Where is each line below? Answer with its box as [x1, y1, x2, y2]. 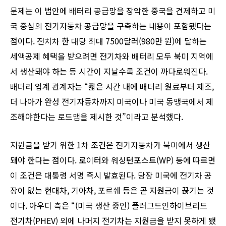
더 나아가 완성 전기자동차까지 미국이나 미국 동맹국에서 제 [10, 95, 213, 108]
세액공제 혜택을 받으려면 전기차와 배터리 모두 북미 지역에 [10, 50, 213, 63]
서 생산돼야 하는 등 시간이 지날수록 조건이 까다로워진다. [10, 65, 208, 78]
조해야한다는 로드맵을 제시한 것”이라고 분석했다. [10, 110, 183, 123]
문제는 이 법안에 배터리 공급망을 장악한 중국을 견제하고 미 [10, 5, 215, 17]
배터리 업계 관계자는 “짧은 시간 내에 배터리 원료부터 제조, [10, 80, 214, 93]
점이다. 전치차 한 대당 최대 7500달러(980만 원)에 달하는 [10, 35, 207, 47]
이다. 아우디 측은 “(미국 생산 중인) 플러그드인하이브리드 [10, 199, 207, 212]
